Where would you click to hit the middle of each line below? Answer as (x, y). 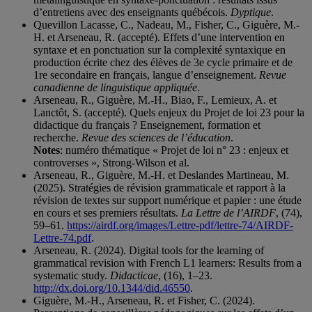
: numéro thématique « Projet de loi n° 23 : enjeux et (174, 150)
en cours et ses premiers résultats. (107, 213)
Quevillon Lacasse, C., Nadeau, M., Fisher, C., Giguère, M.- (166, 25)
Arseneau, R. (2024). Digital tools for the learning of (149, 251)
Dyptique (251, 13)
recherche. (57, 138)
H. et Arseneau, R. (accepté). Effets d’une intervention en (159, 38)
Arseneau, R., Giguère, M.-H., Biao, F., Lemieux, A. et (155, 100)
